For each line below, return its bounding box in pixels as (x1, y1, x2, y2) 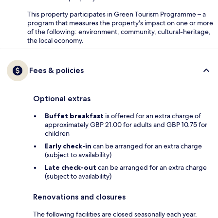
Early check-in (45, 141, 91, 150)
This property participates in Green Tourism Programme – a (27, 9, 206, 18)
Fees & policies (29, 65, 84, 75)
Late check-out (45, 163, 96, 172)
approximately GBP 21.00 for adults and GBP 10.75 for (45, 120, 207, 129)
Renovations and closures (33, 192, 126, 201)
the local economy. (27, 36, 84, 45)
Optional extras (33, 93, 91, 103)
